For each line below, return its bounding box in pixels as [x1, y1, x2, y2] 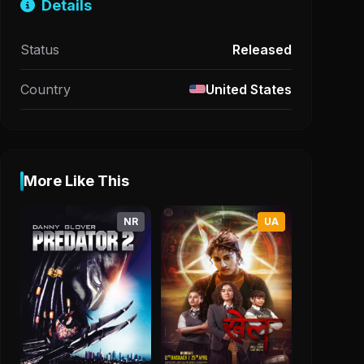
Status [20, 41, 59, 58]
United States [206, 80, 292, 97]
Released [232, 41, 292, 58]
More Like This [24, 171, 129, 189]
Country [20, 80, 71, 97]
